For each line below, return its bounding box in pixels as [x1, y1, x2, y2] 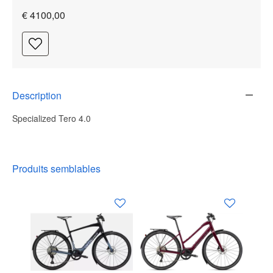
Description [12, 88, 62, 102]
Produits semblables [12, 161, 101, 175]
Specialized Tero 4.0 [12, 112, 91, 124]
